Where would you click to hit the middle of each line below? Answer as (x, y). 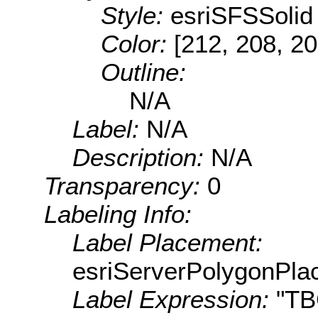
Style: (136, 16)
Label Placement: (168, 243)
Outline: (143, 72)
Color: (137, 44)
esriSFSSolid (242, 16)
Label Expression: (174, 300)
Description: (142, 158)
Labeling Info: (118, 214)
